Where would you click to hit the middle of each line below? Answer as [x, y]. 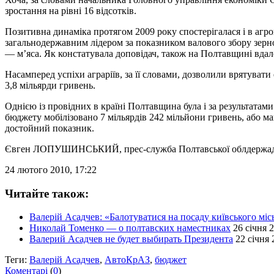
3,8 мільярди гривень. [51, 85]
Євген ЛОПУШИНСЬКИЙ [62, 149]
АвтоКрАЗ [127, 260]
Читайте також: [47, 193]
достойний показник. [50, 128]
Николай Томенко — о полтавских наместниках [130, 228]
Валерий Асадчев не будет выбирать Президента [131, 239]
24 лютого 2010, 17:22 [51, 169]
